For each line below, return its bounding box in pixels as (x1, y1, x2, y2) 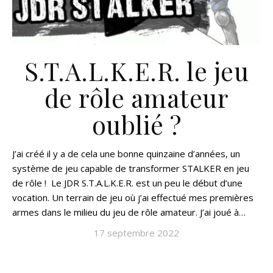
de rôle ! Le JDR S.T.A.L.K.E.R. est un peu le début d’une (12, 177, 243, 189)
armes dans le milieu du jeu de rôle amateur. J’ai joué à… (12, 206, 246, 218)
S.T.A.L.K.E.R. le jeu (24, 54, 249, 87)
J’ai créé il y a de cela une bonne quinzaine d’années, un (12, 147, 240, 160)
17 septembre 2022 (94, 227, 179, 239)
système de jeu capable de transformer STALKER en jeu (12, 162, 249, 174)
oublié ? (91, 108, 182, 141)
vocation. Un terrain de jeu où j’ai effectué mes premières (12, 191, 253, 204)
